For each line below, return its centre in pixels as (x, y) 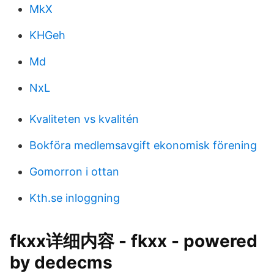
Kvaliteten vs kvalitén (84, 119)
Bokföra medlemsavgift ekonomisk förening (143, 145)
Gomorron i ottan (74, 172)
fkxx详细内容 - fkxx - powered (134, 241)
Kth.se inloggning (75, 198)
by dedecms (61, 262)
